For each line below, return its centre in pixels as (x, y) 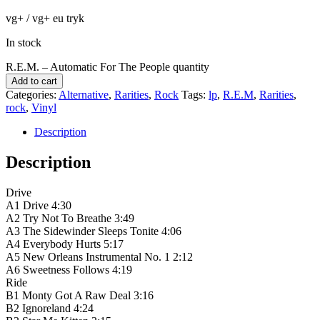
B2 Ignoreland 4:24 (50, 309)
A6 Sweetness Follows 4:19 (69, 270)
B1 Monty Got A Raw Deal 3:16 (80, 296)
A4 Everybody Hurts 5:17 (65, 244)
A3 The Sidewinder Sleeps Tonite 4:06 (94, 231)
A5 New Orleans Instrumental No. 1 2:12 (99, 257)
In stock (24, 43)
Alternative (84, 95)
